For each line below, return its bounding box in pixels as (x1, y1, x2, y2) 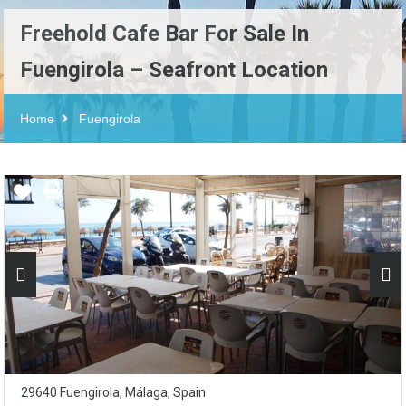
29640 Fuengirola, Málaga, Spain (21, 385, 206, 400)
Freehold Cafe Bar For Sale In (20, 21, 309, 46)
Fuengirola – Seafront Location (20, 57, 328, 82)
